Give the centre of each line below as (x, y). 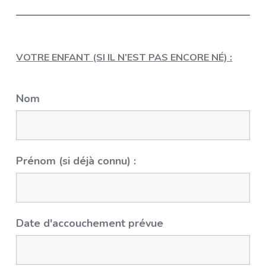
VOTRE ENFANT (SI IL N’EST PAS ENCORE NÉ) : (124, 57)
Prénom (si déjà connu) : (76, 161)
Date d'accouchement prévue (90, 223)
